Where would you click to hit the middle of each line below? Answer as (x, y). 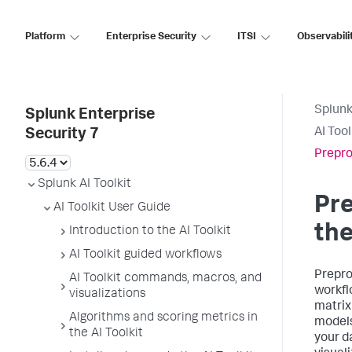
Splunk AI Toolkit (84, 185)
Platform (45, 37)
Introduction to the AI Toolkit (150, 232)
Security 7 (62, 135)
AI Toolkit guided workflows (145, 255)
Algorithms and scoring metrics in (163, 318)
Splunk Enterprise (90, 115)
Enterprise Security (151, 37)
